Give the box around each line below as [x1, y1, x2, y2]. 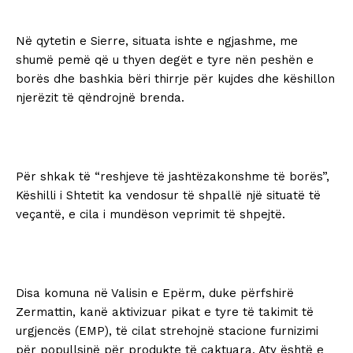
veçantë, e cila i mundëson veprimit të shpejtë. [16, 207, 285, 222]
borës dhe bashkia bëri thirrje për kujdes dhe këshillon [16, 72, 335, 87]
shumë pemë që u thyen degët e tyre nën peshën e [16, 53, 314, 68]
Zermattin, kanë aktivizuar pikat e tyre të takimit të [16, 305, 314, 320]
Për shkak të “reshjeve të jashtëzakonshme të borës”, [16, 169, 329, 184]
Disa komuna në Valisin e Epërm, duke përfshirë [16, 286, 294, 301]
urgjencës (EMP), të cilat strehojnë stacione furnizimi [16, 324, 318, 339]
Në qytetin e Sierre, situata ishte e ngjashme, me [16, 34, 298, 49]
